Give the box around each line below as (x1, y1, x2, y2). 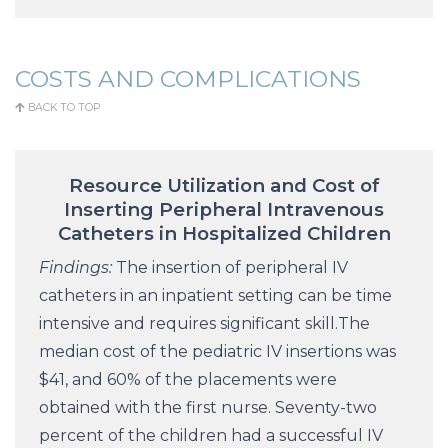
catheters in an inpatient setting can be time (39, 286, 392, 306)
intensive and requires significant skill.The (39, 314, 370, 334)
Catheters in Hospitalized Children (57, 222, 391, 246)
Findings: (39, 258, 112, 278)
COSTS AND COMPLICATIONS (15, 64, 361, 94)
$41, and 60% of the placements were (39, 370, 337, 390)
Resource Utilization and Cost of (68, 174, 380, 198)
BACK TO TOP (28, 101, 100, 115)
